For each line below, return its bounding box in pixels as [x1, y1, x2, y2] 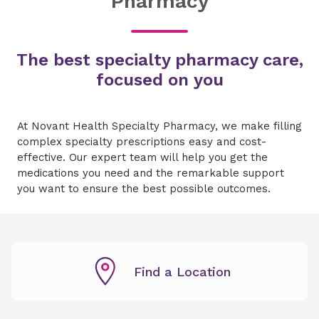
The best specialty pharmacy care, [16, 50, 303, 70]
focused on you [95, 70, 224, 90]
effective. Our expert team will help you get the [17, 151, 268, 164]
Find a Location [134, 263, 231, 279]
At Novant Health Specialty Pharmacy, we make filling [17, 120, 302, 132]
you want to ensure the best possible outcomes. [17, 182, 271, 195]
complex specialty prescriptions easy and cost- [17, 135, 266, 148]
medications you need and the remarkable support [17, 167, 284, 179]
